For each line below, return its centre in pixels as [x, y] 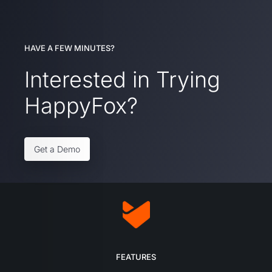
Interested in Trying [122, 80]
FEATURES [136, 257]
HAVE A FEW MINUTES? [70, 48]
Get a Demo [57, 149]
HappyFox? [81, 106]
